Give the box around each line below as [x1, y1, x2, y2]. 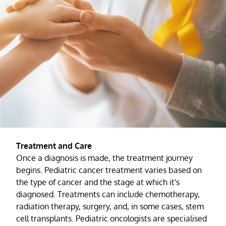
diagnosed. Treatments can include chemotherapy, [16, 189, 200, 199]
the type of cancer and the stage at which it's [16, 177, 180, 187]
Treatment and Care [16, 140, 92, 151]
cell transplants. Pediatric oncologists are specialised [16, 213, 207, 223]
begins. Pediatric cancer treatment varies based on [16, 164, 202, 175]
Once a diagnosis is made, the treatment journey [16, 152, 193, 163]
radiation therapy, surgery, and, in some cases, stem [16, 201, 204, 211]
